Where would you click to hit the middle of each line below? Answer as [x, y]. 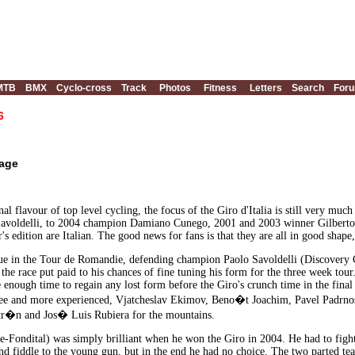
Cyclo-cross [84, 88]
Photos [175, 88]
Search [308, 88]
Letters [266, 88]
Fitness [220, 88]
